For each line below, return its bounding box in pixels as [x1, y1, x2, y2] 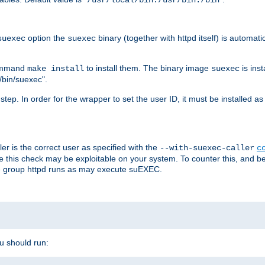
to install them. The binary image [84, 63, 211, 73]
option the [25, 33, 67, 43]
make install [27, 63, 84, 73]
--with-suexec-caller [160, 143, 254, 153]
